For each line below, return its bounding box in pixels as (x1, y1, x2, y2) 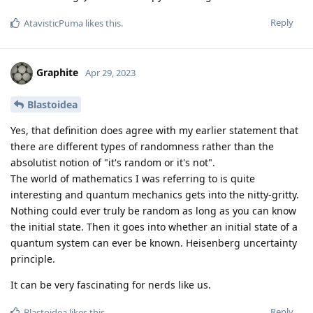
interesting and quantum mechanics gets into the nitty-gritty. (10, 188, 299, 202)
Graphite (36, 66, 78, 80)
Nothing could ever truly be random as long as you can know (10, 204, 296, 218)
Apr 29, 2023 (85, 66, 136, 80)
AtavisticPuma (24, 17, 83, 30)
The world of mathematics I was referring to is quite (10, 172, 255, 186)
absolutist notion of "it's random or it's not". (10, 156, 215, 170)
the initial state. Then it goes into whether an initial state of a (10, 220, 298, 234)
